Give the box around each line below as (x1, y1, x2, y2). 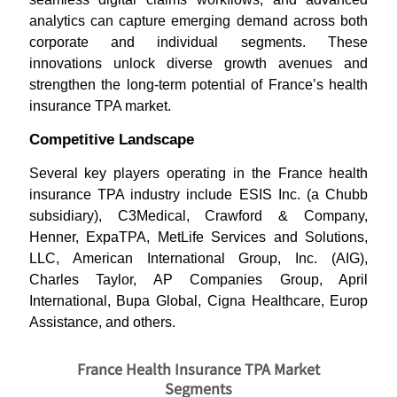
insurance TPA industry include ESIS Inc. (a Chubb (28, 187, 369, 202)
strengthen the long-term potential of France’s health (28, 77, 369, 92)
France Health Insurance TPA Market (76, 359, 321, 379)
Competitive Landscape (28, 131, 203, 148)
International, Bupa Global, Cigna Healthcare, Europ (28, 293, 369, 308)
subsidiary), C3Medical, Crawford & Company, (28, 208, 369, 223)
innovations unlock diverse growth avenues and (28, 56, 369, 71)
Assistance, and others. (28, 315, 175, 330)
